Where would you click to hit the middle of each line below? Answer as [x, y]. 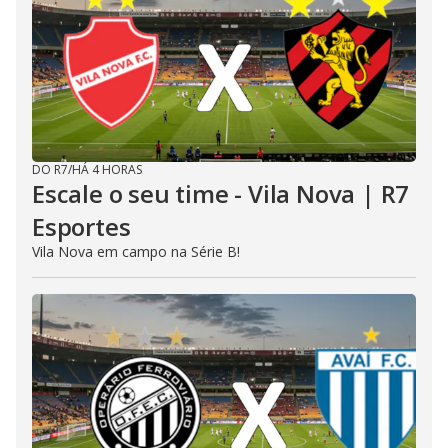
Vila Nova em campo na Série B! [136, 251]
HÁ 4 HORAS [107, 169]
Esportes [81, 226]
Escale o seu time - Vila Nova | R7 [221, 193]
